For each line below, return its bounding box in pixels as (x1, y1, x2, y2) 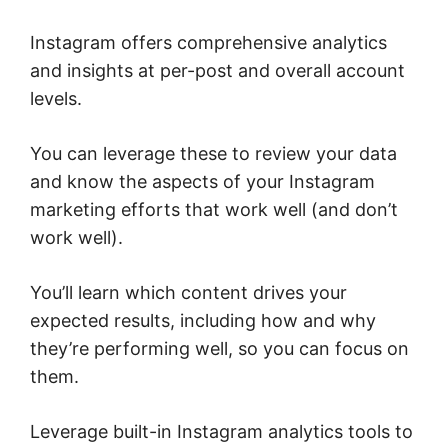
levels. (30, 87, 87, 109)
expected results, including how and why (30, 309, 376, 331)
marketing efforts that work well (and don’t (30, 198, 398, 220)
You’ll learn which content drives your (30, 281, 347, 303)
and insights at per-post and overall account (30, 59, 405, 81)
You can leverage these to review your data (30, 142, 397, 164)
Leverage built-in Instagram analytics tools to (30, 420, 413, 442)
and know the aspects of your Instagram (30, 170, 375, 192)
